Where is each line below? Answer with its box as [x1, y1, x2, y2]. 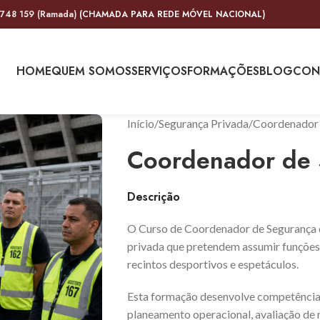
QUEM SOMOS [51, 63, 131, 79]
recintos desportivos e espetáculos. [126, 257, 299, 271]
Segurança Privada [158, 116, 249, 130]
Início [126, 116, 154, 130]
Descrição [126, 189, 180, 205]
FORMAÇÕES [187, 63, 259, 79]
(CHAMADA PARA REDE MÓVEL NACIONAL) [76, 8, 265, 21]
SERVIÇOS [131, 63, 187, 79]
